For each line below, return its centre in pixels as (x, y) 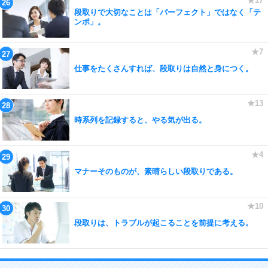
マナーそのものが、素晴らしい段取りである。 (156, 171)
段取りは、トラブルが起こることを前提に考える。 (164, 223)
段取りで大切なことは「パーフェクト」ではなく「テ (167, 12)
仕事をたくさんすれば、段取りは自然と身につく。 (164, 68)
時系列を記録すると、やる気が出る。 (140, 120)
